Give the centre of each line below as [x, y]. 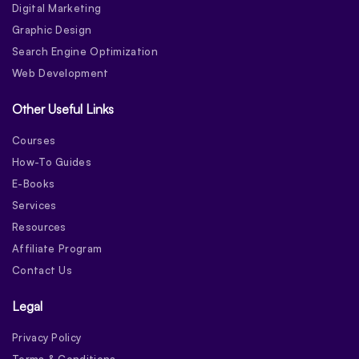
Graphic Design [52, 29]
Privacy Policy [47, 337]
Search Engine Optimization [85, 51]
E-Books [34, 183]
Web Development [61, 73]
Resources [39, 226]
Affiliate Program [57, 248]
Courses [34, 140]
